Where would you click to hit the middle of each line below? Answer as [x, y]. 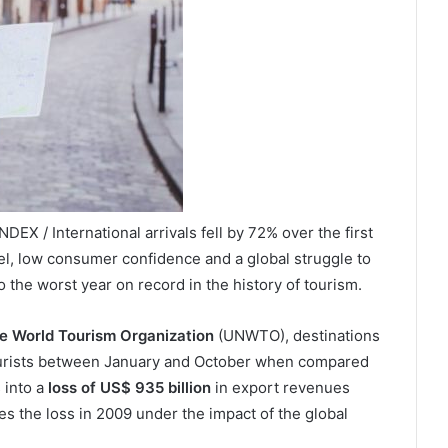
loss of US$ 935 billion [129, 387]
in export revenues [280, 387]
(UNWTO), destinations [296, 335]
